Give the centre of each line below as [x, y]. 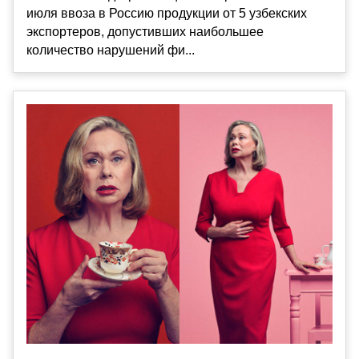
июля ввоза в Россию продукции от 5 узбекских [167, 14]
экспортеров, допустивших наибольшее [145, 32]
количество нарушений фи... [111, 50]
